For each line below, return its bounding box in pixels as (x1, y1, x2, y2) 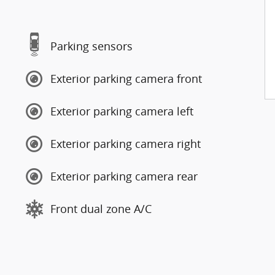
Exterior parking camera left (50, 104, 193, 118)
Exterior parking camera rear (50, 169, 198, 184)
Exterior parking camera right (50, 136, 201, 151)
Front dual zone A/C (50, 201, 152, 216)
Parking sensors (50, 39, 133, 53)
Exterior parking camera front (50, 71, 202, 86)
